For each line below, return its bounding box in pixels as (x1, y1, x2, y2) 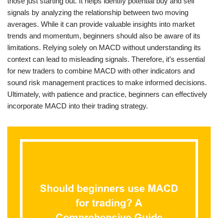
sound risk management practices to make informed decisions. (7, 78, 207, 87)
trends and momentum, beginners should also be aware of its (7, 32, 200, 40)
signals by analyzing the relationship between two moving (7, 8, 188, 17)
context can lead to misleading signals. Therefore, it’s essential (7, 55, 205, 63)
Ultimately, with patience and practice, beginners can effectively (7, 90, 207, 98)
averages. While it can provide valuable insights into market (7, 20, 195, 28)
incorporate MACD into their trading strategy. (7, 102, 148, 110)
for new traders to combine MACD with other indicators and (7, 67, 195, 75)
